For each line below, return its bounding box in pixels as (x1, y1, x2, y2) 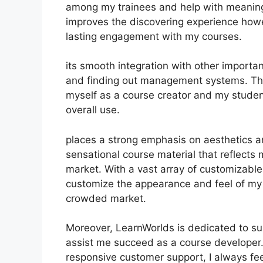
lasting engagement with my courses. (66, 30, 242, 42)
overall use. (66, 104, 120, 116)
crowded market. (66, 192, 146, 204)
